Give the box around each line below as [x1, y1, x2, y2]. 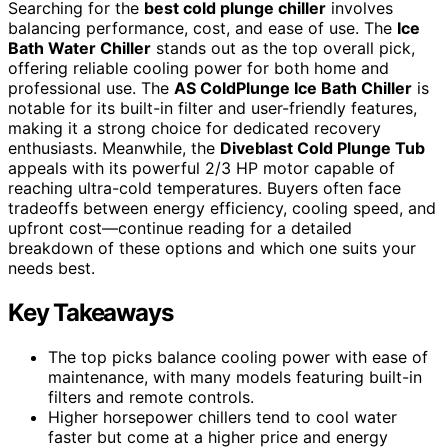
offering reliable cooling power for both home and [8, 57, 389, 78]
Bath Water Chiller [8, 37, 151, 58]
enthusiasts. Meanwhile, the [8, 137, 220, 158]
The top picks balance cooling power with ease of [48, 346, 428, 367]
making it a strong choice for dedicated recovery [8, 117, 381, 138]
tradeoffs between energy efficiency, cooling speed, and [8, 197, 436, 218]
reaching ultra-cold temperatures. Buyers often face [8, 177, 401, 198]
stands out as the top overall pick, [151, 37, 415, 58]
